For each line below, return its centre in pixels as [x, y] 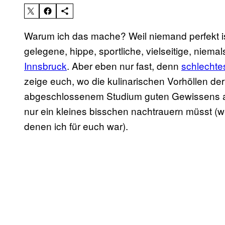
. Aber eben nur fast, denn [124, 66]
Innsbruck [45, 66]
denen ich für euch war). [76, 126]
